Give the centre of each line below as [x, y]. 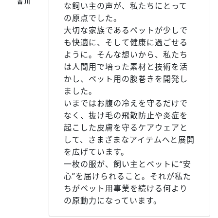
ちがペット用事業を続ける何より [126, 188]
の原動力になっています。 [113, 200]
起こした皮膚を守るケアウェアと [126, 127]
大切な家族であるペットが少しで [126, 30]
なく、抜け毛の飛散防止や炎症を [126, 115]
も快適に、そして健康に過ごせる [126, 42]
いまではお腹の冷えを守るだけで [126, 103]
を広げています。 [96, 152]
